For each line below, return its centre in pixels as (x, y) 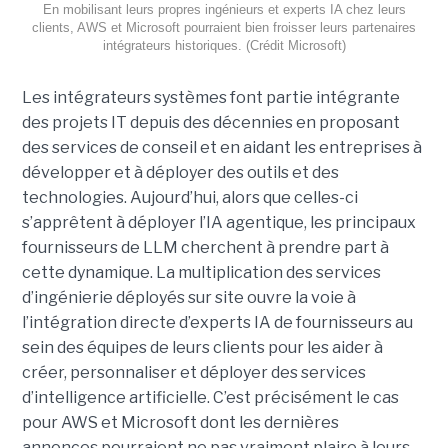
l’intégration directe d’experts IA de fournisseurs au (217, 323)
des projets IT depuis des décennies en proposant (210, 123)
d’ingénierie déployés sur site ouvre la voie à (188, 298)
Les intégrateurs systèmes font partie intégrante (210, 98)
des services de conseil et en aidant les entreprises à (221, 148)
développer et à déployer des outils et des (180, 173)
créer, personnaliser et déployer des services (193, 373)
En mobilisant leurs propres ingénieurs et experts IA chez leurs (224, 10)
